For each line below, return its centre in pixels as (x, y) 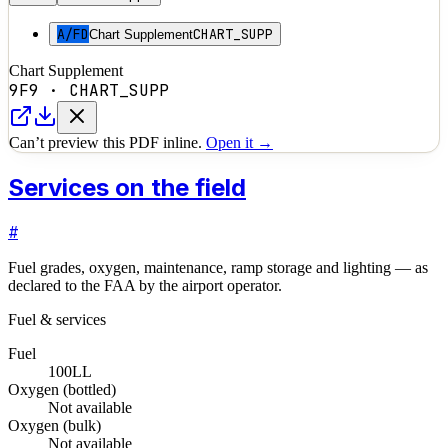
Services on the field (127, 187)
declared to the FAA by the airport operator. (145, 285)
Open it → (239, 142)
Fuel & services (57, 319)
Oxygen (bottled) (62, 389)
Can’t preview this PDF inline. (105, 142)
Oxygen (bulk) (54, 425)
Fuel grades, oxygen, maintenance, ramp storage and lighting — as (218, 267)
